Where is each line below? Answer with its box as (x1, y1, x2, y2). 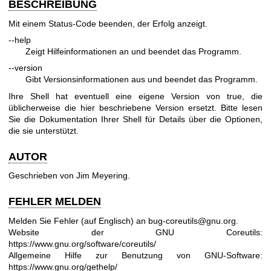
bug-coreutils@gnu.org (148, 215, 236, 226)
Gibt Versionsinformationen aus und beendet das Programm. (25, 74, 258, 85)
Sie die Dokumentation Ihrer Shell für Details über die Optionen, (8, 114, 263, 124)
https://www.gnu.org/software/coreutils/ (8, 238, 156, 249)
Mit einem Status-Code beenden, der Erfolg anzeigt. (8, 18, 207, 28)
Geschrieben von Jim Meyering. (8, 171, 130, 181)
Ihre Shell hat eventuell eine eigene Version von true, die (8, 91, 263, 101)
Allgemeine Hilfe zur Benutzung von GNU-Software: (8, 250, 263, 260)
